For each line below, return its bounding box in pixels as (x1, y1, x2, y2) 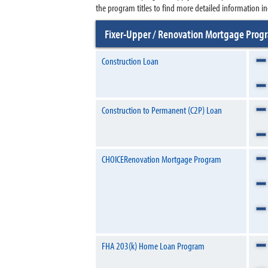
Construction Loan (102, 54, 159, 67)
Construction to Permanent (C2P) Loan (102, 103, 222, 116)
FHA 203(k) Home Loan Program (102, 239, 205, 252)
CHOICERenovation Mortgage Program (102, 153, 221, 165)
